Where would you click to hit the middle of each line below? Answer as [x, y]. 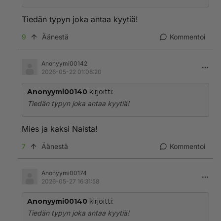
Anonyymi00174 [64, 173]
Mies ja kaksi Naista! [60, 129]
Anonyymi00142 [64, 63]
